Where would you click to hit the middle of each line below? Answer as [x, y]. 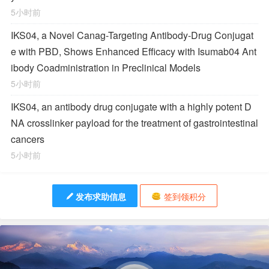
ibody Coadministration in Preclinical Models [106, 68]
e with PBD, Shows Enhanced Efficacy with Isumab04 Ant [134, 51]
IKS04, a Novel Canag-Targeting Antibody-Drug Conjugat [132, 35]
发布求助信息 [101, 196]
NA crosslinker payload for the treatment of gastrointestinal [134, 123]
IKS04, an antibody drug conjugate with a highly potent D [131, 107]
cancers [28, 139]
